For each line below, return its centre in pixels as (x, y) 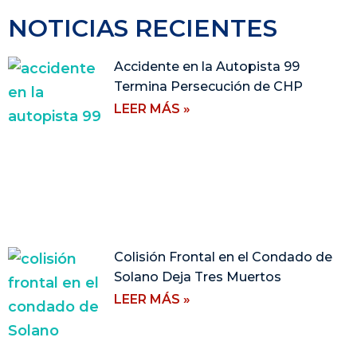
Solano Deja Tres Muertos (198, 277)
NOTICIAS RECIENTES (143, 29)
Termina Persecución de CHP (209, 87)
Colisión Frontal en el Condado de (224, 257)
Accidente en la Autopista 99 (207, 67)
